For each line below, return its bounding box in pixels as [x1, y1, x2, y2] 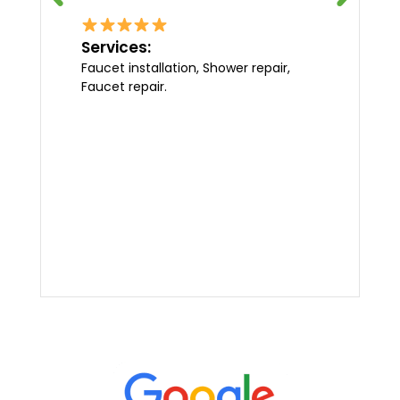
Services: [81, 37, 151, 59]
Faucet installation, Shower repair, [81, 59, 290, 78]
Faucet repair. [81, 78, 167, 96]
